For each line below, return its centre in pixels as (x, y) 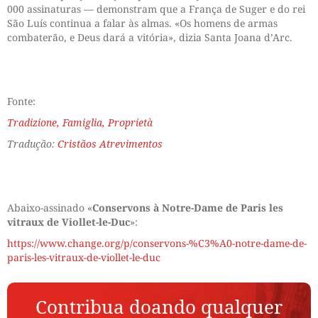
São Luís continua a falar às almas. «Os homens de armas (142, 23)
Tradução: (32, 144)
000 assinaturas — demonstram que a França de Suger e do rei (156, 9)
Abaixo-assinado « (50, 208)
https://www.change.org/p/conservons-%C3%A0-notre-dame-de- (157, 243)
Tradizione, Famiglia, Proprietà (80, 123)
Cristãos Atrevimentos (110, 144)
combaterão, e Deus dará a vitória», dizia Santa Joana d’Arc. (150, 38)
